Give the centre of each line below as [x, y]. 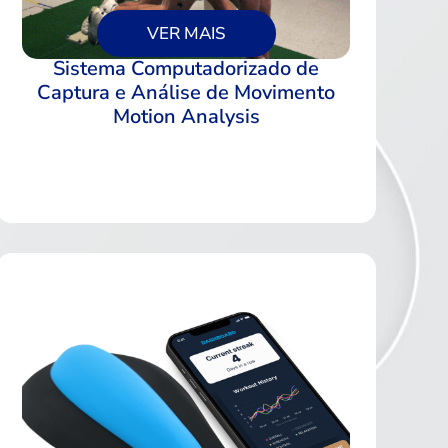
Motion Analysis [186, 116]
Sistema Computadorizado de [186, 68]
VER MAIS [186, 33]
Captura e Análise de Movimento [186, 92]
